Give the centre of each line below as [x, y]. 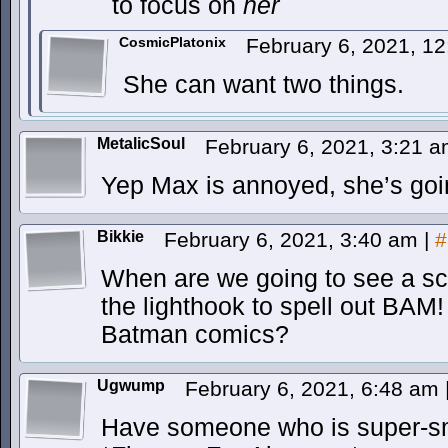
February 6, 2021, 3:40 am [294, 239]
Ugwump [131, 385]
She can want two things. [263, 84]
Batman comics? [195, 334]
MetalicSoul [141, 143]
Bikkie [120, 236]
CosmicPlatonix [172, 42]
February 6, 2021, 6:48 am [315, 388]
